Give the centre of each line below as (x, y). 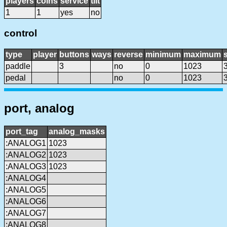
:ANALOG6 (26, 201)
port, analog (39, 108)
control (21, 33)
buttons (74, 55)
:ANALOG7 (26, 213)
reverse (128, 55)
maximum (202, 55)
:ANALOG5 (26, 190)
